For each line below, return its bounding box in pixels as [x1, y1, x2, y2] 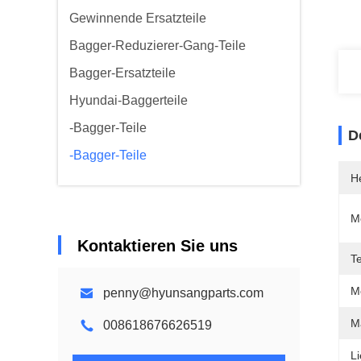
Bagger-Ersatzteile [69, 66, 176, 80]
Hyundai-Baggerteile [69, 93, 188, 107]
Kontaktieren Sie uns [77, 237, 238, 255]
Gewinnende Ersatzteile [69, 11, 206, 25]
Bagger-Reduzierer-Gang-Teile [69, 39, 246, 52]
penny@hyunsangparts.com [103, 286, 263, 300]
